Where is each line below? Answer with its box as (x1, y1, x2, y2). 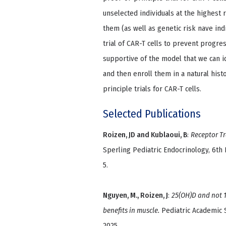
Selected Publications (103, 107, 201, 121)
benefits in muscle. (103, 206, 159, 215)
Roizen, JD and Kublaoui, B (103, 130, 187, 140)
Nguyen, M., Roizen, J (103, 191, 168, 200)
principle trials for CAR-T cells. (103, 84, 201, 94)
